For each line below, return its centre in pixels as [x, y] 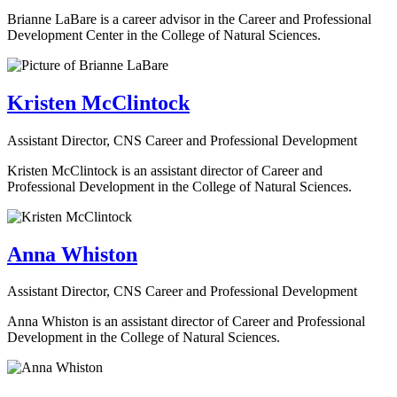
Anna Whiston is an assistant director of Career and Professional [186, 322]
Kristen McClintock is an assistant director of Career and [165, 170]
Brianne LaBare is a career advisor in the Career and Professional [189, 19]
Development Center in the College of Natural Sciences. [164, 35]
